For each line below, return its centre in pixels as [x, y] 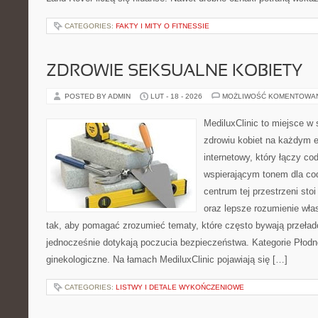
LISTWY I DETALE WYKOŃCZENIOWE [180, 287]
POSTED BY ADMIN [99, 96]
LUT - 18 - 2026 [176, 96]
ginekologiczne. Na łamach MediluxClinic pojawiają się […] [167, 259]
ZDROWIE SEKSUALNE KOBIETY [174, 72]
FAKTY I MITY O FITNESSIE [163, 26]
